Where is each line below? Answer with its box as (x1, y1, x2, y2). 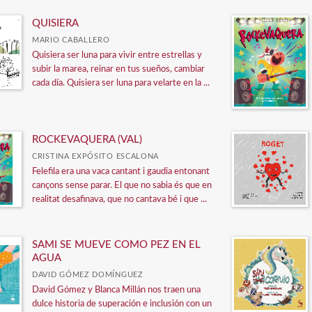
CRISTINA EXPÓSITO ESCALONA (32, 152, 159, 160)
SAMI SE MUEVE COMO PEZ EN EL (32, 239, 201, 250)
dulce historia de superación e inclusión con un (32, 299, 212, 309)
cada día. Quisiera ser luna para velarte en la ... (32, 78, 210, 88)
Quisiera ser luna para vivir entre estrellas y (32, 50, 202, 60)
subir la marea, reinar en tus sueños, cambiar (32, 64, 205, 74)
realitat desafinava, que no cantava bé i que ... (32, 194, 207, 204)
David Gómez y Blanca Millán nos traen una (32, 285, 201, 295)
